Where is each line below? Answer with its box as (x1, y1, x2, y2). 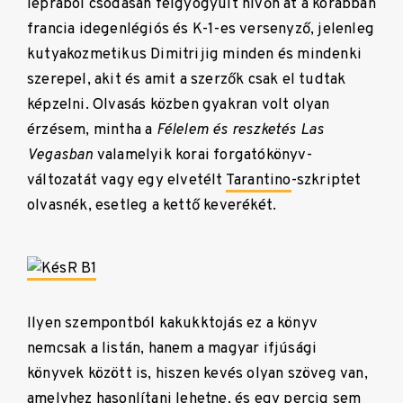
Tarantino (225, 170, 291, 190)
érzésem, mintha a (27, 120, 157, 139)
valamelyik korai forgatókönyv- (93, 145, 312, 165)
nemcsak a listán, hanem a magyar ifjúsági (27, 338, 318, 358)
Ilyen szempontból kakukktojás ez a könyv (27, 313, 318, 333)
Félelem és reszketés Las (156, 120, 325, 139)
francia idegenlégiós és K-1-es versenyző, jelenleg (27, 19, 374, 39)
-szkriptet (291, 170, 362, 190)
